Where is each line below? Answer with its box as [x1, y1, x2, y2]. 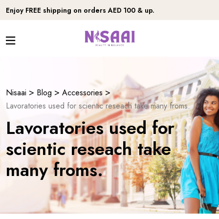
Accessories [62, 87, 103, 98]
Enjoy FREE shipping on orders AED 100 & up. [6, 5, 154, 15]
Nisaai [6, 87, 26, 98]
